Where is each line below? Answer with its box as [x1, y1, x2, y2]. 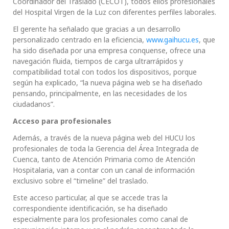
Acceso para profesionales [13, 116, 111, 126]
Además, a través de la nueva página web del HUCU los [13, 133, 195, 143]
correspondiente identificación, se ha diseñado [13, 203, 168, 214]
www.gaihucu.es [146, 35, 199, 45]
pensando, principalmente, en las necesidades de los [13, 88, 187, 99]
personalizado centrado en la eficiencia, [13, 35, 146, 45]
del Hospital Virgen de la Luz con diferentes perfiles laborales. [13, 7, 216, 17]
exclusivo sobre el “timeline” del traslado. [13, 176, 150, 186]
